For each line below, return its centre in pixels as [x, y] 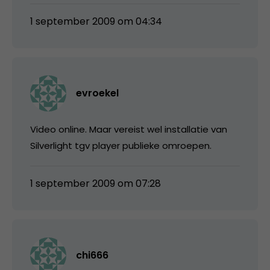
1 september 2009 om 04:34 [96, 22]
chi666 [92, 256]
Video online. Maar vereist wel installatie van [129, 130]
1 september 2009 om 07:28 [96, 184]
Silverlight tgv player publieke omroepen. [121, 146]
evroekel [97, 93]
